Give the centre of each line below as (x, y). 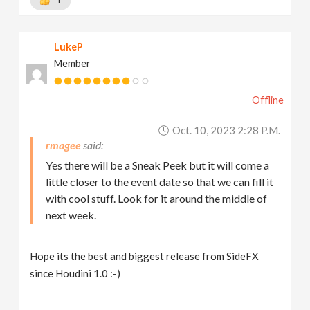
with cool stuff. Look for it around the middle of (157, 198)
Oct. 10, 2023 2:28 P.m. (226, 130)
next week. (71, 215)
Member (73, 63)
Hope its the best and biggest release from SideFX (145, 256)
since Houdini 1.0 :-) (75, 273)
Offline (267, 100)
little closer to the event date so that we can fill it (160, 182)
